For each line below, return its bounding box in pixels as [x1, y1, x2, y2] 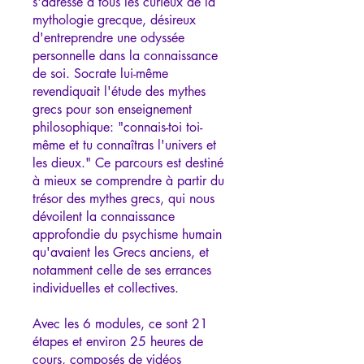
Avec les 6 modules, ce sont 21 [32, 314, 208, 332]
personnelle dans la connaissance [32, 46, 218, 64]
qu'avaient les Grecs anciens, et [32, 243, 209, 261]
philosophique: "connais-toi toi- [32, 118, 202, 136]
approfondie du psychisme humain [32, 225, 222, 243]
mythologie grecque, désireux [32, 11, 196, 28]
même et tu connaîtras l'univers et [32, 136, 216, 154]
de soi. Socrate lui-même [32, 64, 168, 82]
